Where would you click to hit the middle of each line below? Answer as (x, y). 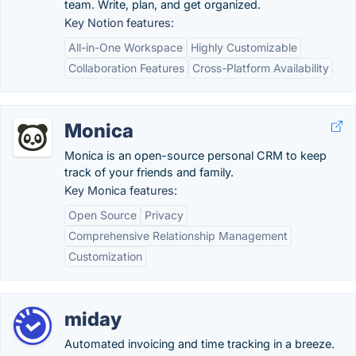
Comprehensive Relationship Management (178, 236)
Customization (105, 256)
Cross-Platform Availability (261, 68)
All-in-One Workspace (126, 47)
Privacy (164, 215)
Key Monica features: (121, 190)
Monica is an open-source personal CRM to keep (195, 155)
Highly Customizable (244, 47)
